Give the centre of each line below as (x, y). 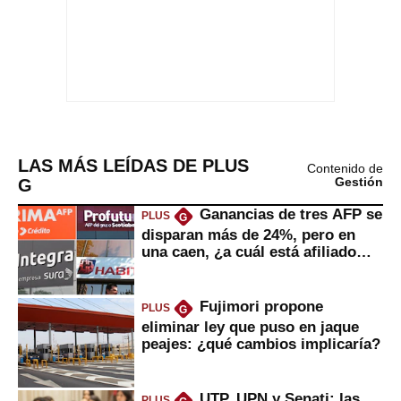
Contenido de (345, 168)
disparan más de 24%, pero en (248, 234)
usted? (166, 268)
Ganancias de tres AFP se (290, 214)
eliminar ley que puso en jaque (250, 326)
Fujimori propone (261, 307)
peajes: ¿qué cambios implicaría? (261, 343)
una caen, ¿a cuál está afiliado (249, 251)
